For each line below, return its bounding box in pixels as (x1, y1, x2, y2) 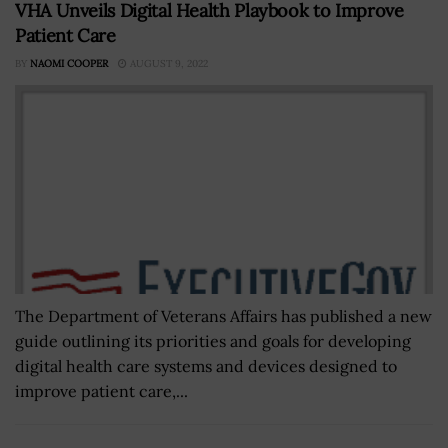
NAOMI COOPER (30, 56, 108, 70)
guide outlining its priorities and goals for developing (15, 330, 411, 351)
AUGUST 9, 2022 (127, 56, 208, 70)
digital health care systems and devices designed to (15, 355, 397, 376)
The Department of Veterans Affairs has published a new (15, 305, 432, 326)
